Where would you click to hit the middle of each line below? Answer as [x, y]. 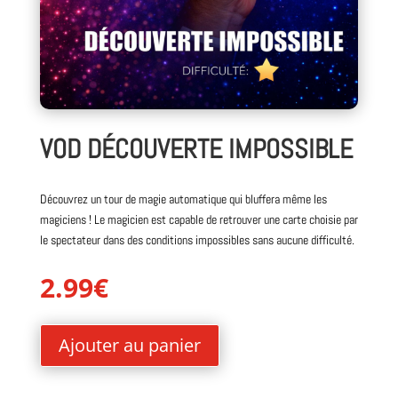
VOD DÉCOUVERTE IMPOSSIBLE [196, 150]
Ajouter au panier [129, 346]
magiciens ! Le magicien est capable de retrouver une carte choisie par [199, 220]
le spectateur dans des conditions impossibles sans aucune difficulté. [197, 240]
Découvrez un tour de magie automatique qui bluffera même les [183, 199]
